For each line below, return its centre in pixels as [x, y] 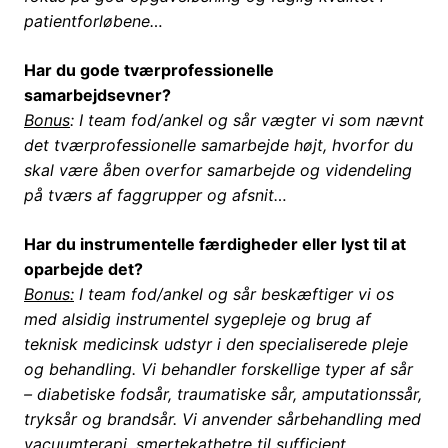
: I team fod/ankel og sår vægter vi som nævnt [247, 120]
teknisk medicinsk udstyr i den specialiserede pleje [216, 344]
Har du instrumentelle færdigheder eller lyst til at [215, 244]
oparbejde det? [83, 269]
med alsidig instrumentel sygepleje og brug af [197, 319]
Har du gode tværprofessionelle [149, 70]
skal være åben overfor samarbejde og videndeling [218, 170]
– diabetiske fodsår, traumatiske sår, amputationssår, [223, 394]
